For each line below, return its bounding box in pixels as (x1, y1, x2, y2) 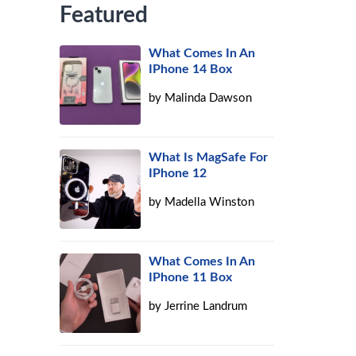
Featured (60, 4, 149, 26)
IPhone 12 (149, 167, 207, 180)
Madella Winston (164, 196, 255, 208)
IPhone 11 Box (149, 271, 233, 284)
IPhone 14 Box (149, 63, 233, 75)
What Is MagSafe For (149, 151, 269, 164)
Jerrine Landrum (164, 300, 248, 312)
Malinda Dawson (164, 92, 253, 104)
